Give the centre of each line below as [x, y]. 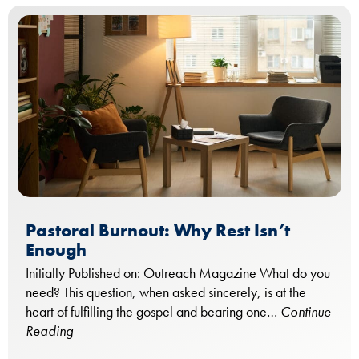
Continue [306, 312]
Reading [49, 331]
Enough [56, 250]
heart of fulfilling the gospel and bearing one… [153, 312]
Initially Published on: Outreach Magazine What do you [178, 273]
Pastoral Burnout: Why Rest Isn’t [158, 231]
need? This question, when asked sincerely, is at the [166, 292]
